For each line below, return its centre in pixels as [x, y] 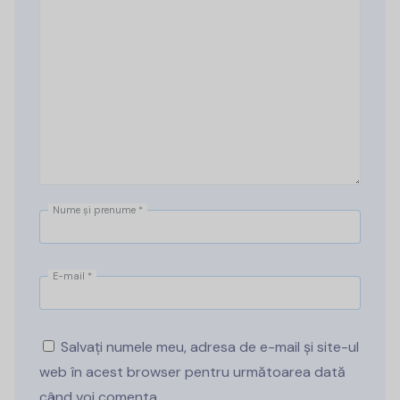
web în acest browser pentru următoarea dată [192, 371]
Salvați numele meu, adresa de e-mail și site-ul [210, 346]
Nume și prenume [96, 209]
